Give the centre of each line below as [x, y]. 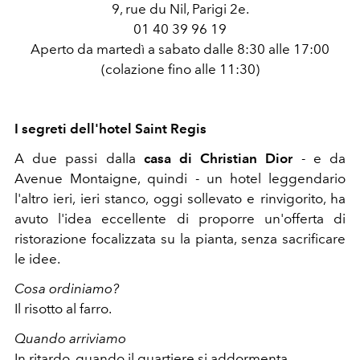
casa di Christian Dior [218, 158]
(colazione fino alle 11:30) [180, 69]
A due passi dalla [79, 158]
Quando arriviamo [70, 338]
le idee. [37, 258]
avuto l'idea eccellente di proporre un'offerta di [180, 218]
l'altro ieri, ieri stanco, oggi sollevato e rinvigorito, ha [180, 198]
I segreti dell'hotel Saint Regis [110, 128]
